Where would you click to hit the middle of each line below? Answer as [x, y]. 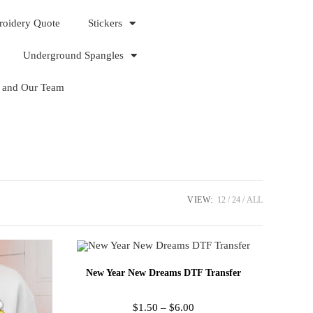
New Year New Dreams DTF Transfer [163, 272]
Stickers [105, 23]
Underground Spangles [73, 55]
